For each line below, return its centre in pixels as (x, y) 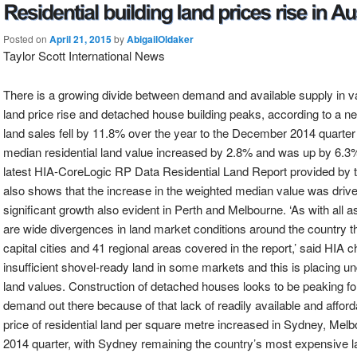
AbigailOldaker (160, 39)
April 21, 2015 (80, 39)
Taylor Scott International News (84, 56)
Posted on (26, 39)
